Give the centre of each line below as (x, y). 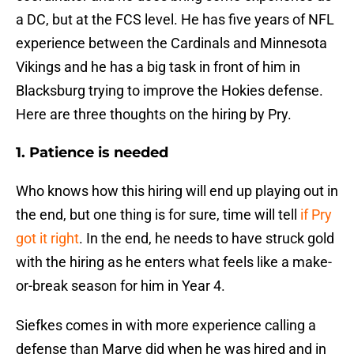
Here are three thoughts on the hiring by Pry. (154, 115)
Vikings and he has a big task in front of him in (158, 67)
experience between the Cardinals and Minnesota (171, 43)
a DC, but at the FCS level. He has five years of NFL (175, 20)
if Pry (316, 215)
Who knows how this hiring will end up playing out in (177, 191)
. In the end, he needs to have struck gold (207, 239)
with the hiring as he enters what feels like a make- (174, 262)
